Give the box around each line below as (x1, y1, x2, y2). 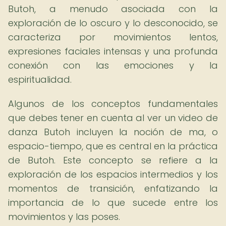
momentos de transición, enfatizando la (8, 182, 218, 195)
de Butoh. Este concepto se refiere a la (8, 154, 218, 166)
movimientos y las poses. (8, 210, 120, 223)
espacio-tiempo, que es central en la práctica (8, 140, 218, 152)
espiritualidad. (8, 73, 72, 86)
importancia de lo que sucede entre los (8, 196, 218, 209)
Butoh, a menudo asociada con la (8, 3, 218, 15)
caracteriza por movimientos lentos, (8, 31, 218, 43)
